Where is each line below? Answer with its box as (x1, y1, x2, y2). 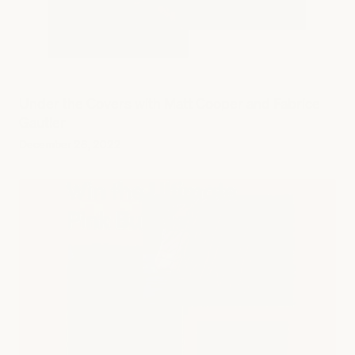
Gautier (19, 113, 66, 131)
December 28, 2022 (19, 136, 121, 151)
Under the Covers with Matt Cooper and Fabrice (19, 94, 320, 112)
